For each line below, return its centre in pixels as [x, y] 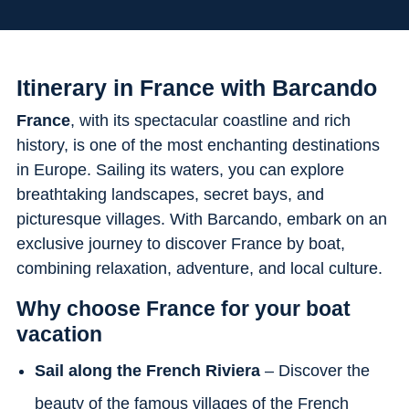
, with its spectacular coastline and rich [210, 120]
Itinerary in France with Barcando [196, 87]
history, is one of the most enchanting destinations [198, 145]
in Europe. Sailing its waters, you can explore [180, 169]
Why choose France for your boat [183, 308]
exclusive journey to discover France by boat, [180, 243]
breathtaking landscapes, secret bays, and [170, 194]
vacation [59, 334]
